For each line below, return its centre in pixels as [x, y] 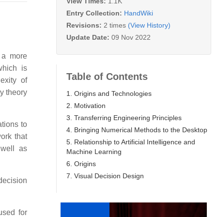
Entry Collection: [95, 13]
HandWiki [139, 13]
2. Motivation [86, 105]
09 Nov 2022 [131, 37]
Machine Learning [94, 151]
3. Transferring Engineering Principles [124, 117]
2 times [115, 25]
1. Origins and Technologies [109, 93]
